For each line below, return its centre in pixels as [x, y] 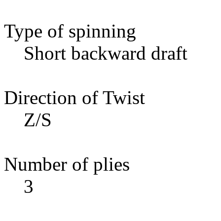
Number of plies [67, 164]
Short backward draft [106, 53]
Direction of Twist [74, 97]
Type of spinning [70, 31]
